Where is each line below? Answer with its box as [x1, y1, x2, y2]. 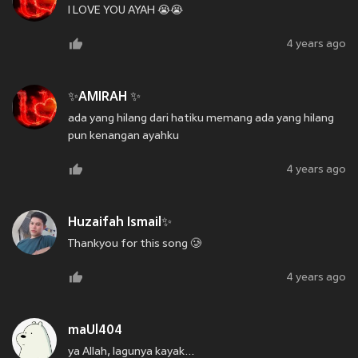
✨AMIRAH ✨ [68, 90, 141, 105]
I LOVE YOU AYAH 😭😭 [68, 5, 183, 18]
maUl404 [68, 324, 122, 339]
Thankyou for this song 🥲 [68, 238, 201, 251]
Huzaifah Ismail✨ [68, 216, 172, 231]
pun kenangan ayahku [68, 130, 179, 143]
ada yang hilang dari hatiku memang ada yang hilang [68, 113, 334, 125]
